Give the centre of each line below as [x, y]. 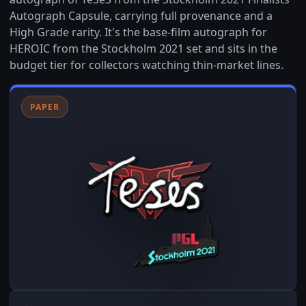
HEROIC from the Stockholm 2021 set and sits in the [143, 48]
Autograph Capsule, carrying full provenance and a [141, 16]
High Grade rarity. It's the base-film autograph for [138, 32]
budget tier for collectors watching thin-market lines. [147, 65]
